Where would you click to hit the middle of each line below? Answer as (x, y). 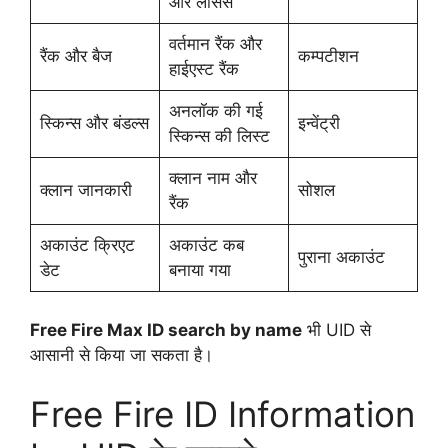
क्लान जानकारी (85, 190)
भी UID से (336, 329)
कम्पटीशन (328, 56)
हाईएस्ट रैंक (203, 69)
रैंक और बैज (75, 56)
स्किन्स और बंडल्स (94, 123)
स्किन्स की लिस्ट (219, 136)
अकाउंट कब (206, 245)
